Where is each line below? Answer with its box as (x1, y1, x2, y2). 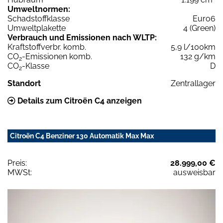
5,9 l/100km (171, 42, 216, 52)
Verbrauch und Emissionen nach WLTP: (7, 32, 157, 42)
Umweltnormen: (7, 4, 70, 14)
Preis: (7, 158, 27, 168)
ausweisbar (173, 167, 216, 177)
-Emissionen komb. (22, 51, 92, 61)
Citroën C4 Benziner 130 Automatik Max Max (10, 131, 154, 140)
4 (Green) (183, 23, 216, 33)
